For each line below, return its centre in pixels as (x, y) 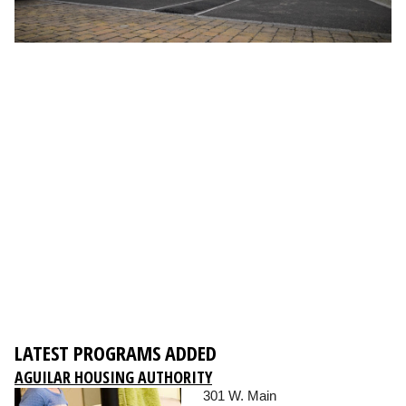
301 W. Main (240, 396)
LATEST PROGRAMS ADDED (116, 353)
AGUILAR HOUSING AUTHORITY (113, 377)
